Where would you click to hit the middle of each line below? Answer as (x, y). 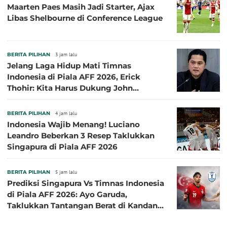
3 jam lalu (66, 54)
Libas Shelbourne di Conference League (85, 18)
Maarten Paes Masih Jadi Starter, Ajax (81, 7)
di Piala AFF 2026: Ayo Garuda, (67, 194)
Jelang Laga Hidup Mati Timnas (69, 65)
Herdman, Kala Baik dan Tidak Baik (76, 99)
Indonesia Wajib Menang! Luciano (73, 124)
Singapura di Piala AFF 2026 (62, 146)
